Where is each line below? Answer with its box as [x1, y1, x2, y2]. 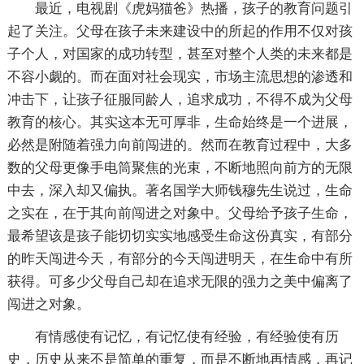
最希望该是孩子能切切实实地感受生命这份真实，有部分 [6, 227, 353, 244]
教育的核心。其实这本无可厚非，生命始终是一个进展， [6, 114, 353, 130]
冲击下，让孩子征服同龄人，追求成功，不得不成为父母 [6, 91, 353, 107]
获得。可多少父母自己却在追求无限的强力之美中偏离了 [6, 273, 353, 289]
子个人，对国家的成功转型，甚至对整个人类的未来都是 [6, 45, 353, 62]
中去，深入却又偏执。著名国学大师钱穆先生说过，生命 [6, 182, 353, 198]
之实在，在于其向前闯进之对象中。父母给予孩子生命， [6, 205, 353, 221]
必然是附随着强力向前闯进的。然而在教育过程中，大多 [6, 136, 353, 153]
